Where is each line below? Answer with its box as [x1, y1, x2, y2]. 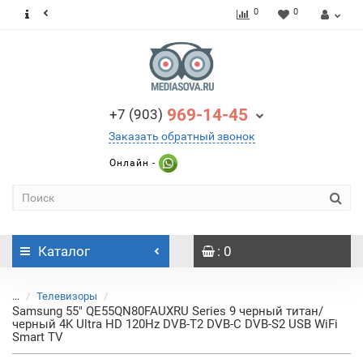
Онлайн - [109, 156, 156, 169]
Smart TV [12, 330, 63, 344]
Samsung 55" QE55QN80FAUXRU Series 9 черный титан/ [12, 304, 323, 318]
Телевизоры [36, 290, 97, 302]
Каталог [38, 243, 90, 259]
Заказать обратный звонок [108, 130, 255, 143]
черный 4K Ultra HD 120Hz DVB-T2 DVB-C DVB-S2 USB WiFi [12, 317, 338, 331]
